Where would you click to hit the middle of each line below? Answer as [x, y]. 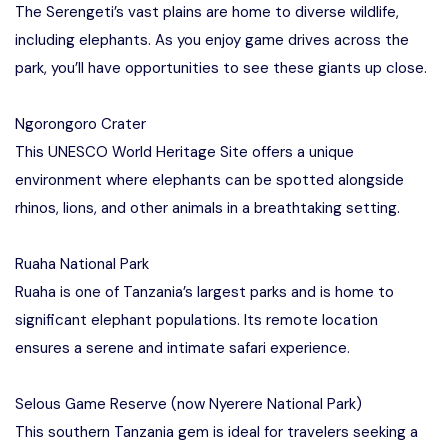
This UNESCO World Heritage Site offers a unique [184, 152]
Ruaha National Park [82, 264]
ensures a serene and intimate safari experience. [182, 348]
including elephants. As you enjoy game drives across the [212, 40]
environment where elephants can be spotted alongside [209, 180]
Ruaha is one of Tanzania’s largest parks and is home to [204, 292]
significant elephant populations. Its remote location [196, 320]
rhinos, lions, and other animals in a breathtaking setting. [207, 208]
